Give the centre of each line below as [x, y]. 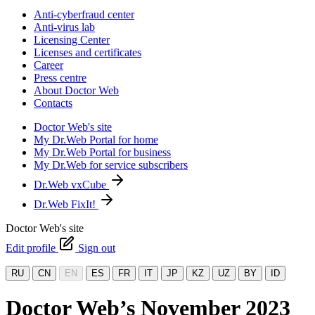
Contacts [53, 103]
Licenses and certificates [88, 52]
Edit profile [32, 248]
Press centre [60, 78]
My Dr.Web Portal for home [96, 140]
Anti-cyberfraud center [84, 14]
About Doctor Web [76, 90]
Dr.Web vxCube [71, 185]
